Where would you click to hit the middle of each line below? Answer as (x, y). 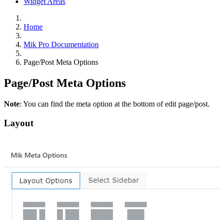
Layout (19, 123)
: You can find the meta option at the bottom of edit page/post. (115, 104)
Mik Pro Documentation (61, 45)
